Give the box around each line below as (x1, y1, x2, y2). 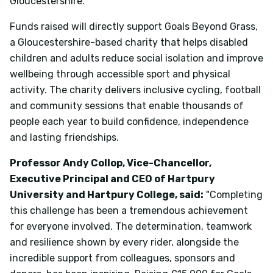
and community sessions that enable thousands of (10, 99, 244, 112)
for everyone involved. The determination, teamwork (10, 220, 252, 232)
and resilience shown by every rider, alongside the (10, 236, 239, 248)
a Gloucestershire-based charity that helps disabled (10, 36, 248, 48)
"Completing (204, 188, 263, 200)
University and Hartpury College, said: (10, 188, 204, 200)
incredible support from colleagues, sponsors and (10, 252, 235, 264)
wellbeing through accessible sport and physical (10, 68, 230, 80)
